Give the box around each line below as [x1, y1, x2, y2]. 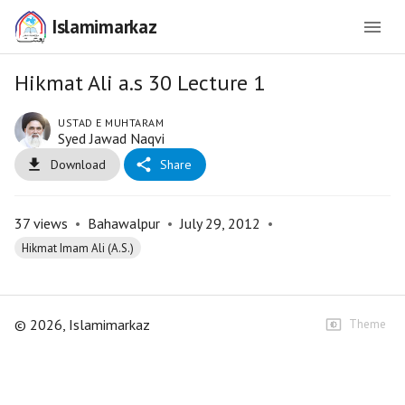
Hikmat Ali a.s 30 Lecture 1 [14, 69, 265, 97]
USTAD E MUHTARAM [58, 116, 164, 129]
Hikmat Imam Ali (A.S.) [22, 240, 134, 256]
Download [51, 156, 106, 173]
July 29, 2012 [180, 214, 260, 232]
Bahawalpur [88, 214, 160, 232]
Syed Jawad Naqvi [58, 129, 165, 147]
